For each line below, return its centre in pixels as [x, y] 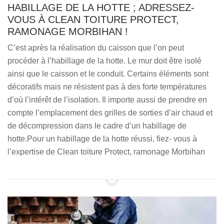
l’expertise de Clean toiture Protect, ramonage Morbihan [106, 152]
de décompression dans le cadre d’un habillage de [97, 126]
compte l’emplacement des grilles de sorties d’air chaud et [110, 113]
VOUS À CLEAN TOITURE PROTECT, [93, 19]
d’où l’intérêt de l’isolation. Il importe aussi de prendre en [107, 100]
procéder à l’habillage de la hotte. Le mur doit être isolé [104, 61]
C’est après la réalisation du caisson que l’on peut [96, 48]
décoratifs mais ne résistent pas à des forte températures [107, 87]
